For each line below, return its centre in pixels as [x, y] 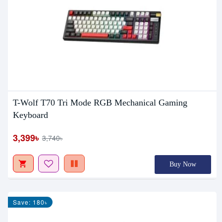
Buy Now [183, 164]
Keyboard [30, 115]
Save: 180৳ [30, 202]
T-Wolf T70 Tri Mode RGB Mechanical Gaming [100, 102]
